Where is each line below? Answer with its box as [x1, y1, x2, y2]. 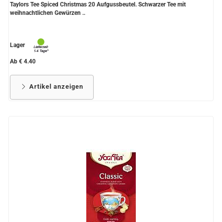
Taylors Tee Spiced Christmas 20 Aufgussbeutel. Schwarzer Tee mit [10, 1, 186, 8]
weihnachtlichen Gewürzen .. [10, 9, 85, 17]
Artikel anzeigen [27, 83, 83, 91]
